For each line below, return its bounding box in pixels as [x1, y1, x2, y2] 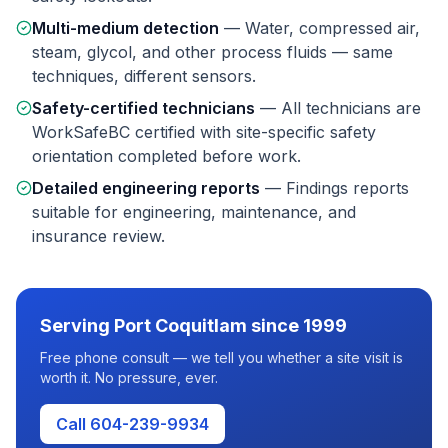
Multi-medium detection [32, 18, 219, 38]
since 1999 [247, 315, 347, 336]
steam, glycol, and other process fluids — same [32, 42, 393, 62]
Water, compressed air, [245, 18, 420, 38]
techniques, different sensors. [32, 66, 256, 86]
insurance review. [32, 226, 165, 246]
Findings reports [286, 178, 409, 198]
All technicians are [281, 98, 421, 118]
